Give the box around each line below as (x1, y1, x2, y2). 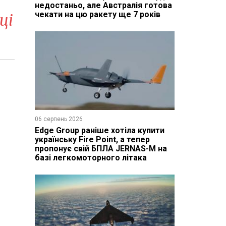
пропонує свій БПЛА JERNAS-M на (34, 143, 167, 153)
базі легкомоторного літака (34, 152, 147, 162)
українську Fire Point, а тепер (34, 134, 150, 144)
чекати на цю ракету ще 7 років (34, 9, 160, 19)
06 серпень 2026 (34, 115, 83, 123)
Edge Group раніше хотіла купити (34, 125, 164, 135)
